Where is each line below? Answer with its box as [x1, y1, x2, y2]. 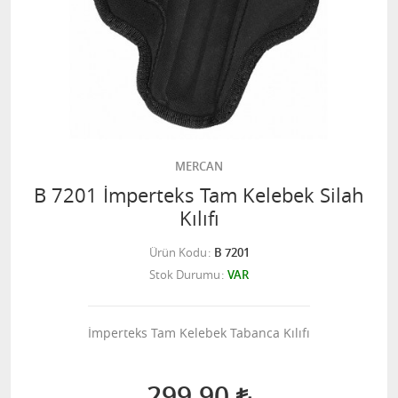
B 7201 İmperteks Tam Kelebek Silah [34, 182, 364, 208]
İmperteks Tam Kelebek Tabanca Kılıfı [88, 324, 310, 341]
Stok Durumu [149, 267, 220, 283]
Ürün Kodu [148, 244, 207, 260]
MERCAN [175, 158, 223, 174]
